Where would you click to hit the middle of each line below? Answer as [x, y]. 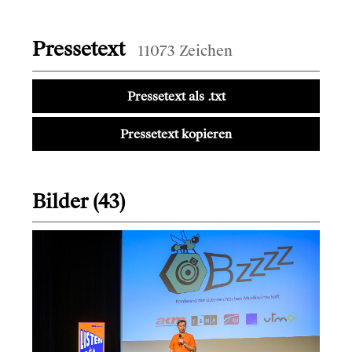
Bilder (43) [79, 202]
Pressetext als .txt [176, 96]
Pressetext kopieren [176, 134]
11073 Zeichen [185, 51]
